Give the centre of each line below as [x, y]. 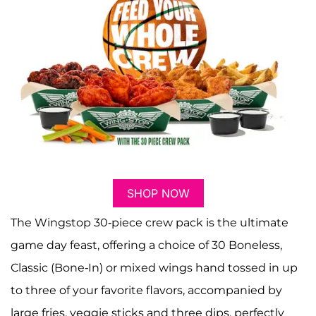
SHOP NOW [158, 194]
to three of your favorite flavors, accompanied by [146, 291]
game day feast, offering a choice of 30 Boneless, [146, 245]
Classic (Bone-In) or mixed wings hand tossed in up [154, 268]
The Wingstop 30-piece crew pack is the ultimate [150, 223]
